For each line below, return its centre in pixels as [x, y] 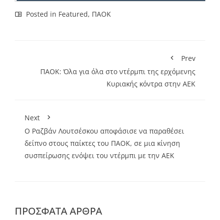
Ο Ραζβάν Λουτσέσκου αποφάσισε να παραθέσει [104, 131]
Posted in [41, 14]
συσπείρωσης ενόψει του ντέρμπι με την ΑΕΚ [99, 155]
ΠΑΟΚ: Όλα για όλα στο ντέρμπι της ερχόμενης [118, 71]
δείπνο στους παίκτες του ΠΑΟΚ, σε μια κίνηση [102, 143]
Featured [73, 14]
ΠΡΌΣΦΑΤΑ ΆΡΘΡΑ [58, 211]
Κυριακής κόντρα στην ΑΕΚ [151, 83]
